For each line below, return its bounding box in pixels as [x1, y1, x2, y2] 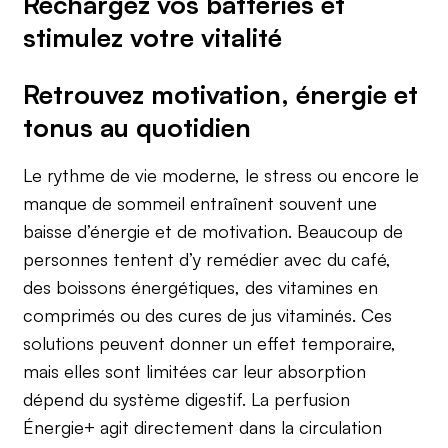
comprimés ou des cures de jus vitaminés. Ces [23, 304, 393, 327]
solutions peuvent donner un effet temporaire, [23, 332, 397, 355]
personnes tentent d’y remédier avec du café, [23, 248, 392, 271]
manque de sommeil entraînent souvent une [23, 192, 378, 215]
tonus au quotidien [23, 110, 252, 143]
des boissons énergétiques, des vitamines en [23, 276, 379, 299]
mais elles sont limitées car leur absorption [23, 360, 367, 383]
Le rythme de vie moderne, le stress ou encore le [23, 164, 420, 187]
